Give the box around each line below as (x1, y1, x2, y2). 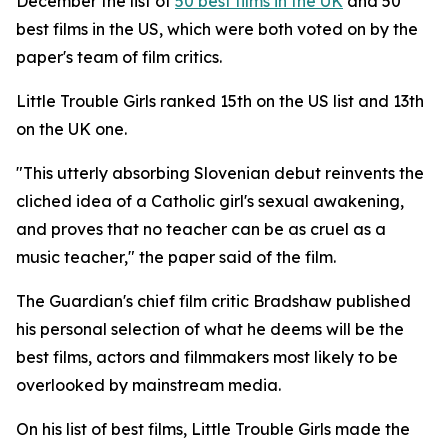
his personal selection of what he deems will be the (16, 319, 404, 339)
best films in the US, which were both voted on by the (16, 19, 418, 39)
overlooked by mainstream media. (16, 375, 281, 395)
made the (335, 419, 410, 439)
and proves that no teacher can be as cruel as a (16, 219, 386, 239)
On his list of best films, (16, 419, 187, 439)
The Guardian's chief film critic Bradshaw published (16, 291, 411, 311)
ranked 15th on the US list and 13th (160, 91, 424, 111)
